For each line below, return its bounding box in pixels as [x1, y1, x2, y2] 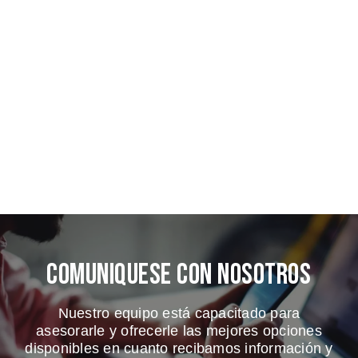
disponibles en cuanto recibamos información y [25, 340, 333, 356]
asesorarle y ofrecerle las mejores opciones [36, 322, 322, 339]
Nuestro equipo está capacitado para [58, 304, 300, 321]
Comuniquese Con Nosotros [46, 257, 312, 292]
